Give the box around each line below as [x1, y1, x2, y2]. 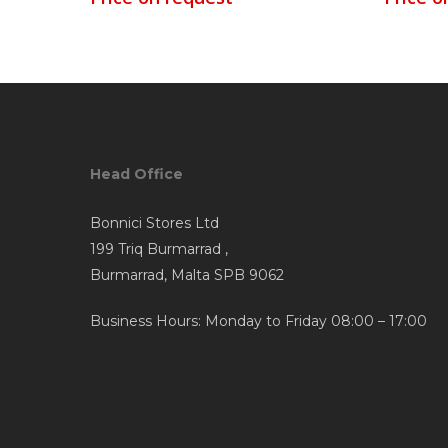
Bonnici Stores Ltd [90, 214, 219, 232]
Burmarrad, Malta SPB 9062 [90, 266, 284, 284]
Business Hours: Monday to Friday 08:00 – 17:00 [90, 312, 427, 330]
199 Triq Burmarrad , [90, 240, 228, 258]
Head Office [90, 165, 183, 183]
